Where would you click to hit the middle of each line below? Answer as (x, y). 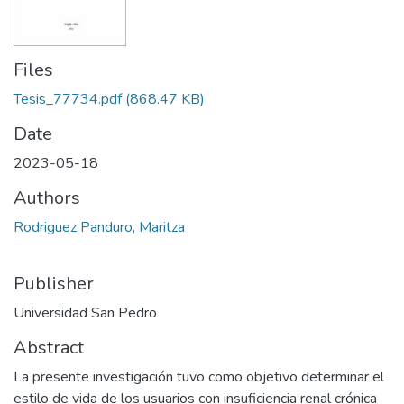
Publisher (54, 283)
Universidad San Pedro (85, 312)
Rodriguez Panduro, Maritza (99, 227)
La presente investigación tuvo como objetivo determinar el (199, 376)
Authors (47, 197)
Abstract (49, 347)
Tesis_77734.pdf (68, 99)
